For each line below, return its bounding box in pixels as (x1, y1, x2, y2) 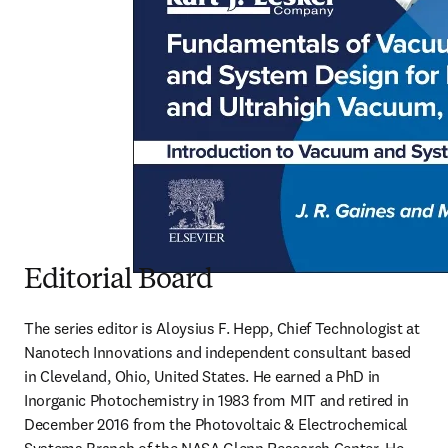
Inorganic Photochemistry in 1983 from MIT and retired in (24, 390, 410, 410)
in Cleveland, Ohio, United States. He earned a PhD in (24, 366, 381, 386)
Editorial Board (24, 267, 213, 295)
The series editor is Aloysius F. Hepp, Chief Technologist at (24, 318, 420, 338)
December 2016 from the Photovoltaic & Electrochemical (24, 414, 409, 434)
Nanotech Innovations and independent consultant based (24, 342, 412, 362)
